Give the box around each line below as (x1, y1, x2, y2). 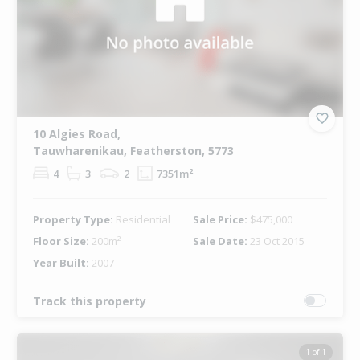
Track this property (32, 292, 146, 309)
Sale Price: (192, 211, 250, 227)
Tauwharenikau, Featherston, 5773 (32, 142, 234, 158)
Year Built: (32, 255, 92, 270)
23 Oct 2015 (249, 233, 305, 248)
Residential (115, 211, 170, 227)
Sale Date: (192, 233, 250, 248)
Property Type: (32, 211, 116, 227)
